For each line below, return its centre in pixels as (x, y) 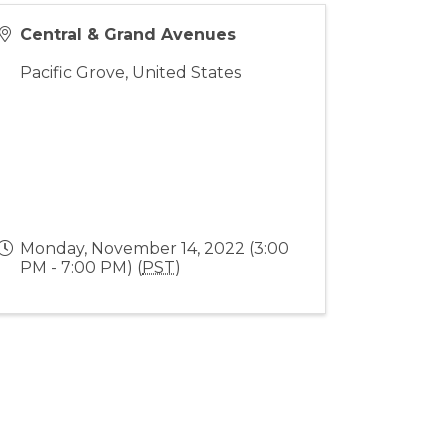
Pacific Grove (73, 72)
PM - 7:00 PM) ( (81, 267)
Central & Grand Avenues (128, 34)
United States (187, 72)
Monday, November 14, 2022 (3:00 (155, 248)
